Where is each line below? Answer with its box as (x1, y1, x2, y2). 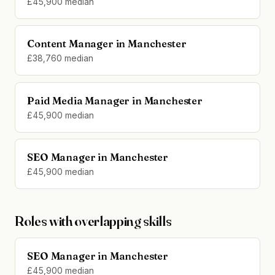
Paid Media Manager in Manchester (27, 94, 203, 107)
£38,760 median (27, 53, 94, 64)
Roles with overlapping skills (15, 212, 172, 230)
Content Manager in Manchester (27, 37, 187, 50)
